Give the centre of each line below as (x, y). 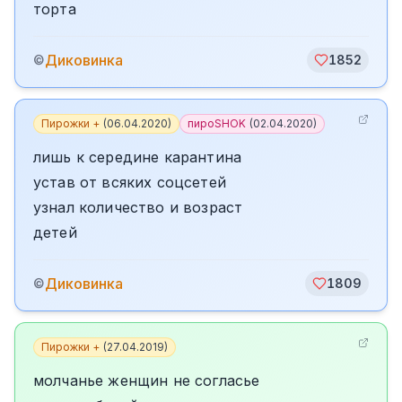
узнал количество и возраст (138, 207)
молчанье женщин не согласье (147, 380)
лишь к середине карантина (137, 157)
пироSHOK (217, 123)
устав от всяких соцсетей (130, 182)
